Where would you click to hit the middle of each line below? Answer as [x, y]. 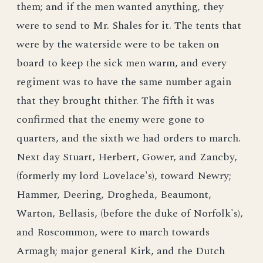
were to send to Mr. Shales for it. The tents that [129, 26]
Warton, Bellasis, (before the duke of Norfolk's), [130, 213]
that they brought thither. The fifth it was [115, 101]
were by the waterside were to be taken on [118, 44]
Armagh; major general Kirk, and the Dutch [121, 251]
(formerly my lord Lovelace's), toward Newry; [124, 176]
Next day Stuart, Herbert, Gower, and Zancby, [127, 157]
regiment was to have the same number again [124, 82]
